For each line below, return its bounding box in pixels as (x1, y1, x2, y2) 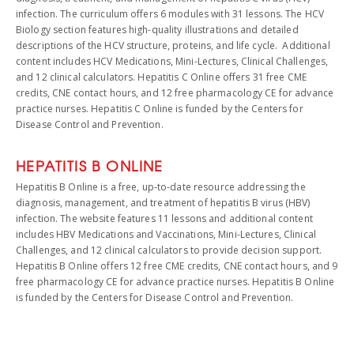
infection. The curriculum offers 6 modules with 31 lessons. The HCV (16, 7, 325, 21)
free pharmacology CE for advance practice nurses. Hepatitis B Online (16, 275, 335, 288)
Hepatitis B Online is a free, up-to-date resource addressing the (16, 180, 306, 194)
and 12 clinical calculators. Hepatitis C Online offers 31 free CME (16, 70, 307, 84)
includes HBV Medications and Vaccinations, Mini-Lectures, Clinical (16, 228, 316, 241)
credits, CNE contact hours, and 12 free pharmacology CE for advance (16, 86, 334, 100)
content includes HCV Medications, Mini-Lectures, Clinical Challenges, (16, 55, 329, 68)
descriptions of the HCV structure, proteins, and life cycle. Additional (16, 39, 330, 52)
